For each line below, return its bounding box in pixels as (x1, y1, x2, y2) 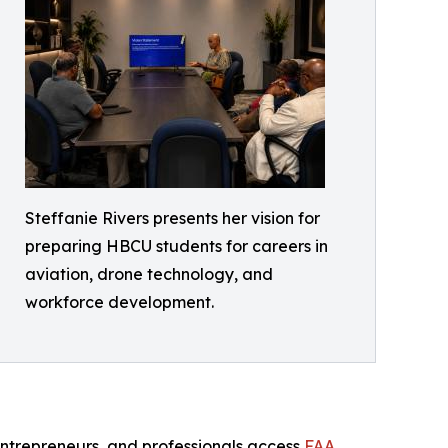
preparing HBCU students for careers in (25, 236, 328, 256)
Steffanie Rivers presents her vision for (25, 208, 320, 228)
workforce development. (25, 292, 214, 312)
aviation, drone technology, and (25, 264, 273, 284)
